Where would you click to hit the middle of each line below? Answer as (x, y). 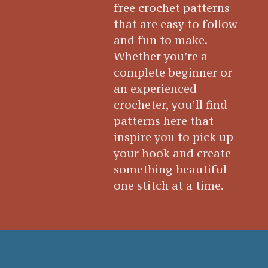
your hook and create (173, 153)
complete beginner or (173, 73)
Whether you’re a (161, 57)
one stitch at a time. (169, 186)
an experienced (156, 89)
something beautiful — (176, 170)
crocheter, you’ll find (171, 105)
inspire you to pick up (174, 137)
